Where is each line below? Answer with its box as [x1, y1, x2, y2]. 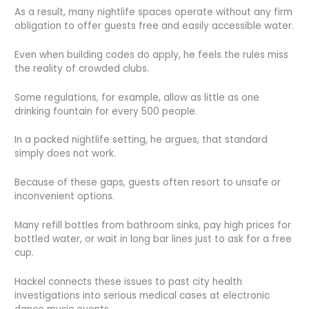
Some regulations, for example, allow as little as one [14, 90, 260, 104]
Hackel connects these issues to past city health [14, 275, 243, 289]
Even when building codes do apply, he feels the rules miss [14, 48, 289, 61]
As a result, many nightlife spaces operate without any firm [14, 5, 293, 19]
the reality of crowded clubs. [14, 61, 150, 75]
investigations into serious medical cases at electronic [14, 289, 270, 303]
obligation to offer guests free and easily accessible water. [14, 19, 295, 32]
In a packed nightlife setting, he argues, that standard [14, 133, 268, 147]
